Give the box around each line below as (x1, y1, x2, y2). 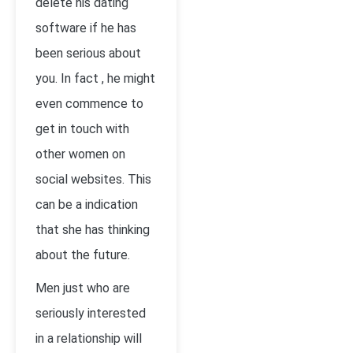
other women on (35, 147, 125, 162)
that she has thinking (35, 222, 150, 237)
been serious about (35, 46, 141, 61)
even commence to (35, 96, 143, 111)
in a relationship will (35, 331, 142, 346)
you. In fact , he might (35, 71, 155, 86)
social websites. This (35, 172, 151, 187)
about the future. (35, 247, 130, 262)
